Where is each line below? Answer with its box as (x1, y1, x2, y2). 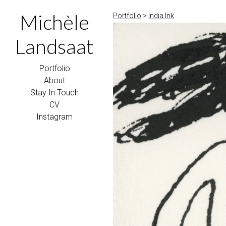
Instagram (36, 111, 73, 122)
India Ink (148, 12, 174, 20)
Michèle (20, 10, 89, 34)
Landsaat (15, 34, 94, 59)
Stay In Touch (30, 87, 79, 97)
